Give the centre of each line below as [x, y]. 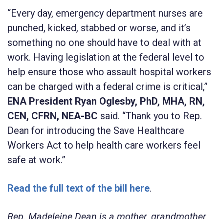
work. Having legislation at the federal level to [106, 57]
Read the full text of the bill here [78, 188]
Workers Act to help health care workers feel [104, 145]
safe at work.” [36, 160]
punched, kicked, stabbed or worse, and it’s [99, 28]
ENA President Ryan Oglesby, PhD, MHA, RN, [106, 101]
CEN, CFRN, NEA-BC [54, 116]
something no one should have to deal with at [104, 42]
